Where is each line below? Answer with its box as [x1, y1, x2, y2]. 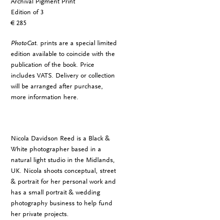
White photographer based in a [10, 145, 101, 153]
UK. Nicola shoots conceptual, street [10, 167, 116, 175]
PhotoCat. [10, 39, 38, 47]
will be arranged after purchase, [10, 82, 103, 90]
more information [10, 93, 63, 101]
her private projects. [10, 210, 69, 218]
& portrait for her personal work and [10, 178, 116, 186]
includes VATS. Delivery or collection [10, 72, 115, 80]
